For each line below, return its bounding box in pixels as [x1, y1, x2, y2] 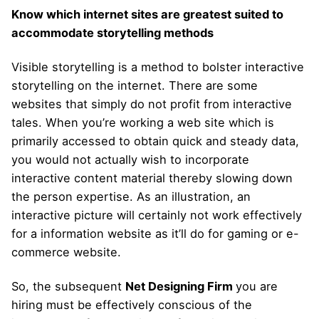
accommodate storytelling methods [11, 25, 214, 40]
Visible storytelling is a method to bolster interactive [11, 59, 304, 74]
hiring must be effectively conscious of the [11, 297, 252, 312]
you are [236, 278, 278, 293]
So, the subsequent [11, 278, 125, 293]
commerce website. [11, 244, 121, 259]
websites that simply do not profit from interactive [11, 96, 292, 111]
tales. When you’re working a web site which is [11, 115, 274, 130]
